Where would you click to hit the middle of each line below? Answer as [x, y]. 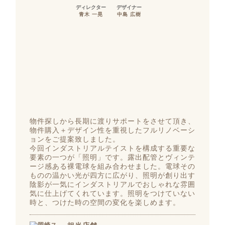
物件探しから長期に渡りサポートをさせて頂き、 [113, 122]
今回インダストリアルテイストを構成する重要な [113, 149]
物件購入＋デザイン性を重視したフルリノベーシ [113, 131]
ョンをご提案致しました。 [75, 140]
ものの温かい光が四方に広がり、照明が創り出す [113, 176]
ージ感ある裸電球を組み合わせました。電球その [113, 167]
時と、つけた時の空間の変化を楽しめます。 [105, 203]
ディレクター [91, 8]
